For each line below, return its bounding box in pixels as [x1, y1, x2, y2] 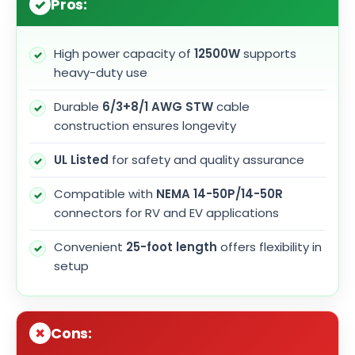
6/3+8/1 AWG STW [102, 98, 213, 116]
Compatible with [54, 185, 156, 203]
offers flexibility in [217, 239, 322, 256]
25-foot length [126, 239, 217, 256]
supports [240, 45, 296, 63]
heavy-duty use [54, 64, 147, 82]
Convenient [54, 239, 126, 256]
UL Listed [54, 151, 109, 169]
